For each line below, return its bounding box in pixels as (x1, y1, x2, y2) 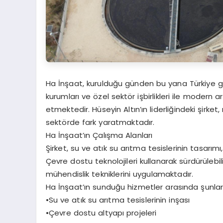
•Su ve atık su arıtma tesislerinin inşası (45, 194, 190, 205)
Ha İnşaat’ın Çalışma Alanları (45, 129, 153, 140)
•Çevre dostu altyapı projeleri (45, 207, 157, 218)
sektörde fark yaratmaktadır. (45, 116, 155, 127)
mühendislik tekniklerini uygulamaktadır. (45, 168, 194, 179)
